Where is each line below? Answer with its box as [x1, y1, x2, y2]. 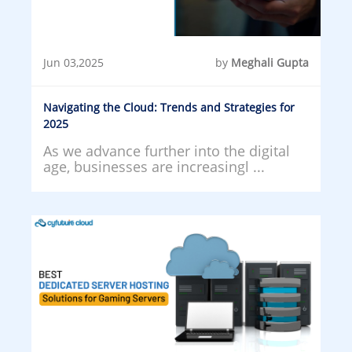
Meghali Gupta [231, 54, 309, 70]
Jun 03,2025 [43, 54, 104, 70]
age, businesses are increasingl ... [43, 156, 265, 176]
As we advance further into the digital [43, 141, 290, 160]
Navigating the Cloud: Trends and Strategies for [43, 99, 295, 115]
